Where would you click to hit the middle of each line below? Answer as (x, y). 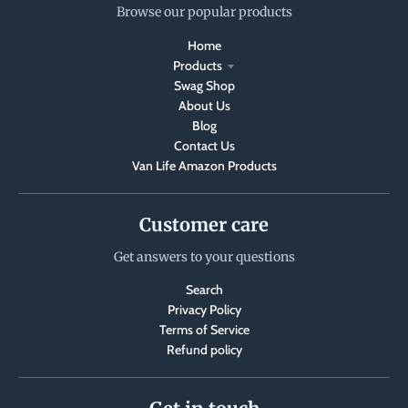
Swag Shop (204, 85)
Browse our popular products (204, 12)
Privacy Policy (204, 309)
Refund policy (204, 349)
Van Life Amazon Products (204, 165)
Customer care (204, 224)
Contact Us (204, 145)
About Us (204, 105)
